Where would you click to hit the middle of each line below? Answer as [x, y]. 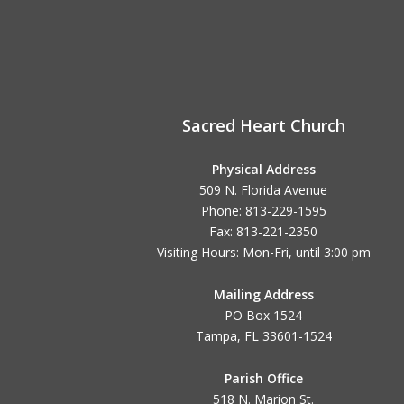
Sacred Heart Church [263, 126]
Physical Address [263, 170]
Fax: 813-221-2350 [263, 232]
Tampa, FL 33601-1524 [263, 336]
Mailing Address [263, 295]
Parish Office [263, 379]
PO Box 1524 [263, 316]
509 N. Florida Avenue [263, 190]
